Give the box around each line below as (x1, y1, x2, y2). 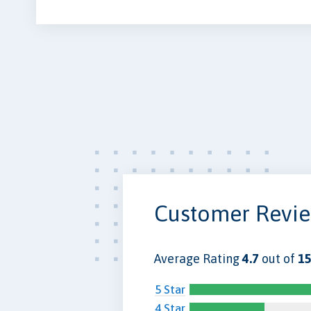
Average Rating (154, 251, 242, 266)
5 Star (155, 282, 185, 296)
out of (259, 251, 298, 266)
